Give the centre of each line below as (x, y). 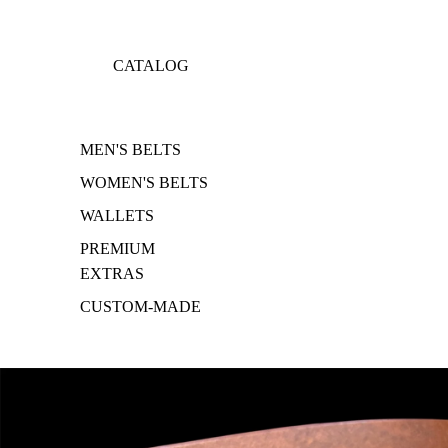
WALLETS (117, 215)
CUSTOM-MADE (140, 306)
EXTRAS (112, 273)
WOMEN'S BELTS (144, 182)
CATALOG (151, 66)
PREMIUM (117, 248)
